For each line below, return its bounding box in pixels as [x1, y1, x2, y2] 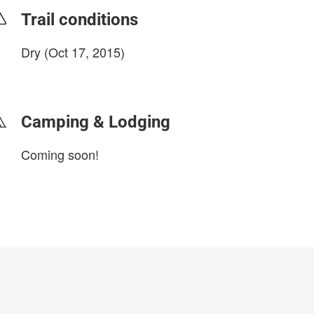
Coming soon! [21, 145, 99, 163]
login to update [21, 67, 87, 81]
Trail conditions [21, 10, 138, 29]
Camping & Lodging [21, 112, 170, 132]
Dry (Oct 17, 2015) [21, 43, 125, 61]
